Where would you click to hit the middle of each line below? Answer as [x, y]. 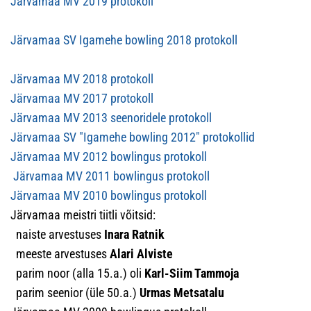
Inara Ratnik [134, 234]
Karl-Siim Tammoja [192, 273]
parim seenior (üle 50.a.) [75, 293]
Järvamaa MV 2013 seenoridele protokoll [111, 118]
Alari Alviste [141, 254]
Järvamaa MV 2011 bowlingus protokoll [110, 176]
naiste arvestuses [57, 234]
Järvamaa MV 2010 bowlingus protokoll [109, 195]
